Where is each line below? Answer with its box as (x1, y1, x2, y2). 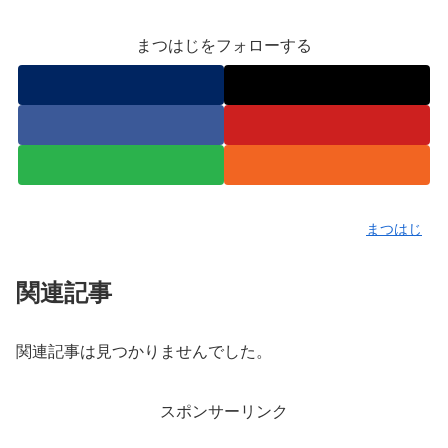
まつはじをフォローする (136, 37, 312, 55)
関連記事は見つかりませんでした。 (16, 342, 272, 360)
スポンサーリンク (160, 402, 288, 420)
